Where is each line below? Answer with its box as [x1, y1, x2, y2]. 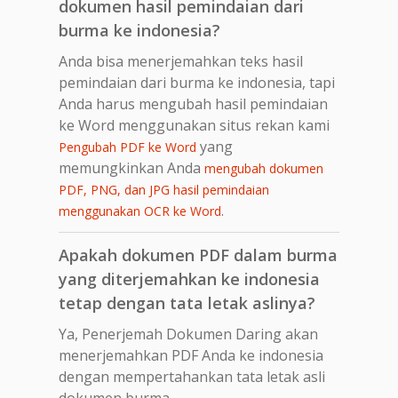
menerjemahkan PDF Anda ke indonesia [59, 345, 323, 365]
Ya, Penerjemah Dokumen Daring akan [59, 323, 318, 344]
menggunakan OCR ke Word [59, 202, 221, 219]
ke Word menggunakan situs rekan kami [59, 115, 330, 135]
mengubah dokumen [204, 159, 323, 177]
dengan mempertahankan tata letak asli [59, 366, 325, 386]
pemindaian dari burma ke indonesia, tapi [59, 72, 335, 92]
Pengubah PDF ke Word [59, 138, 196, 155]
